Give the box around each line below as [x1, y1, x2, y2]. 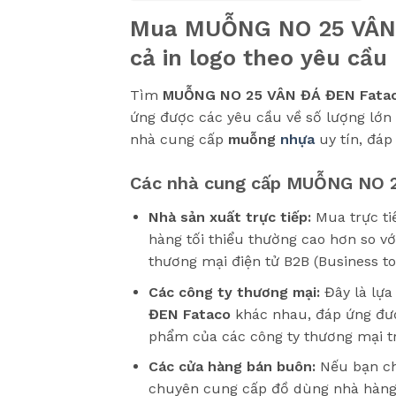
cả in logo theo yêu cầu [130, 44, 387, 72]
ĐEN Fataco [148, 305, 231, 323]
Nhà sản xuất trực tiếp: [148, 209, 311, 226]
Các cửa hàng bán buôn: [148, 358, 316, 376]
